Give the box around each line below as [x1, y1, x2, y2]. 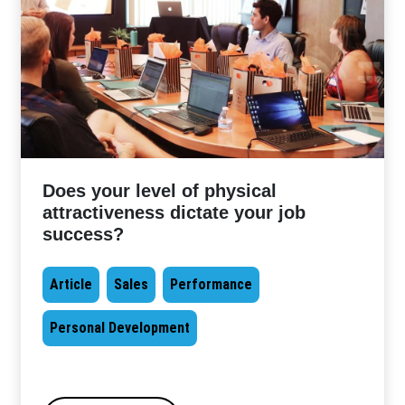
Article [50, 275, 93, 293]
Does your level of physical [42, 180, 278, 201]
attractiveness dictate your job [42, 202, 306, 222]
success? [42, 223, 125, 244]
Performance [170, 275, 253, 293]
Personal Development [50, 318, 191, 336]
